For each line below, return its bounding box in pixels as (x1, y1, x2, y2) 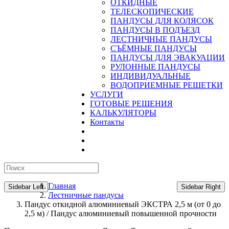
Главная (48, 181, 76, 190)
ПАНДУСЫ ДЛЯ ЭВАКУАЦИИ (110, 53, 225, 62)
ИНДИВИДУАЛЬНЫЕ (110, 72, 191, 80)
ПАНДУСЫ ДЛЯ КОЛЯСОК (110, 16, 214, 25)
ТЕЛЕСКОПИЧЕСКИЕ (110, 7, 194, 16)
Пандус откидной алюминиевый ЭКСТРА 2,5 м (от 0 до (25, 200, 221, 209)
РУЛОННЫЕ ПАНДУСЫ (110, 62, 200, 71)
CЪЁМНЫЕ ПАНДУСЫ (110, 44, 197, 53)
